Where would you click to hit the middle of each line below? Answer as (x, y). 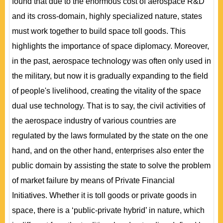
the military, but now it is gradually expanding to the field (110, 76)
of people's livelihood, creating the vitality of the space (107, 91)
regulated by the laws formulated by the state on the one (110, 136)
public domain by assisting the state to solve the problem (111, 166)
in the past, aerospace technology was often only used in (111, 61)
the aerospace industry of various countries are (94, 121)
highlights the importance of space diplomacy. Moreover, (111, 46)
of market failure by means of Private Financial (93, 180)
